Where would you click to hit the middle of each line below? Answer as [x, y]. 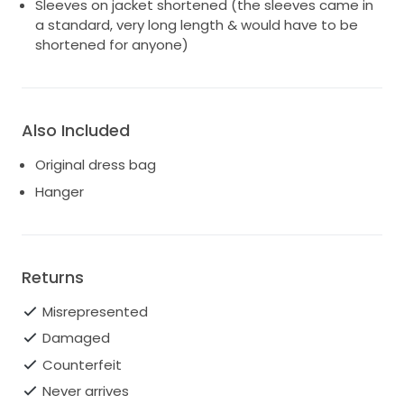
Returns [53, 277]
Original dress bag [96, 165]
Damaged [76, 338]
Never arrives [85, 391]
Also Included [76, 131]
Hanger [60, 191]
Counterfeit [82, 364]
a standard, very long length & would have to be [197, 25]
